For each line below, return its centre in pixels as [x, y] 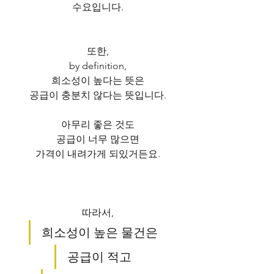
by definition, [98, 65]
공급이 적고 [99, 257]
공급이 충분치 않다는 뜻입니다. [98, 95]
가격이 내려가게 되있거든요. [98, 154]
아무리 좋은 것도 [98, 124]
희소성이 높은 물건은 [99, 232]
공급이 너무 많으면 [98, 139]
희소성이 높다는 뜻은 [98, 80]
